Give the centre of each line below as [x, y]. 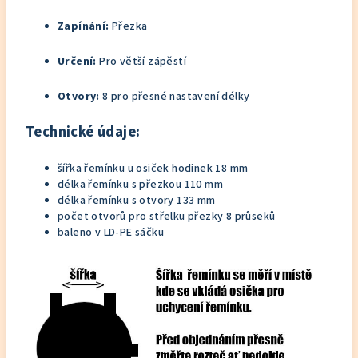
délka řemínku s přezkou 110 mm [140, 185]
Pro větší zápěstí [141, 62]
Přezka [128, 26]
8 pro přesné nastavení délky [175, 97]
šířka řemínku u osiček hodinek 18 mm [153, 169]
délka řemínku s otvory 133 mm [137, 201]
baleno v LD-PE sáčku [111, 233]
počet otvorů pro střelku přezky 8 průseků [167, 217]
